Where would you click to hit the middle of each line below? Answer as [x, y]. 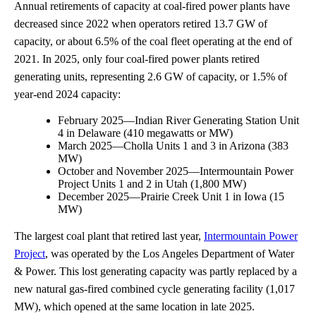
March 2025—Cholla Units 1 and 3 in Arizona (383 [173, 146]
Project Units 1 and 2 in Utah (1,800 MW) [152, 184]
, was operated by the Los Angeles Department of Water [170, 254]
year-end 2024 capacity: [67, 95]
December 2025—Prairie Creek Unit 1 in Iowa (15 [171, 197]
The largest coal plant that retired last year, [109, 236]
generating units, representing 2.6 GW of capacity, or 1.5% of [151, 77]
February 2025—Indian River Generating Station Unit [178, 121]
